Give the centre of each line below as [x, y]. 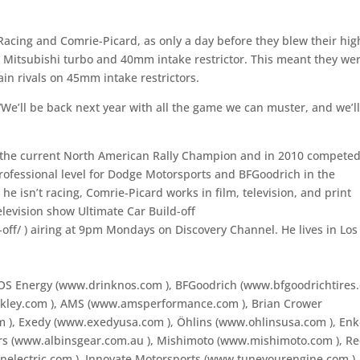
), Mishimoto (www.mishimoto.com [242, 340]
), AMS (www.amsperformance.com [147, 303]
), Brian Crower [282, 303]
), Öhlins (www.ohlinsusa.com [249, 321]
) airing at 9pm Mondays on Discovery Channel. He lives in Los [191, 229]
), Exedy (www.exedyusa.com [88, 321]
